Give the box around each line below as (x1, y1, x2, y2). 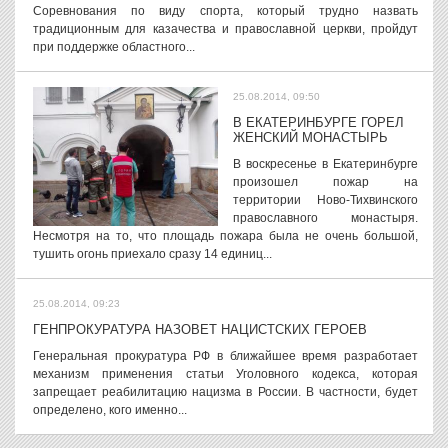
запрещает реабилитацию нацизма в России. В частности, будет (33, 385, 418, 399)
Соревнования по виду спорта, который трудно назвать (33, 4, 418, 18)
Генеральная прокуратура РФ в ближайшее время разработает (33, 349, 418, 363)
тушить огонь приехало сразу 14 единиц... (33, 247, 272, 261)
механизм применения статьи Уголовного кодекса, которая (33, 367, 418, 381)
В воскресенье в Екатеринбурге (233, 157, 418, 171)
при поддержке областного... (33, 40, 195, 54)
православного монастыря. (233, 211, 418, 225)
